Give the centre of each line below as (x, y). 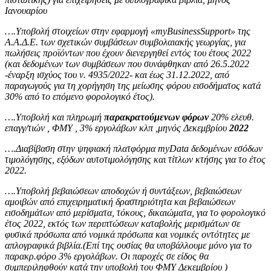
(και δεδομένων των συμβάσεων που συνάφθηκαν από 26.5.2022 (127, 64)
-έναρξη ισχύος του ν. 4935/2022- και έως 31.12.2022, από (117, 74)
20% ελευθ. (231, 117)
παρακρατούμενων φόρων (156, 117)
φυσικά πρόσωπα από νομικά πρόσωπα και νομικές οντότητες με (127, 234)
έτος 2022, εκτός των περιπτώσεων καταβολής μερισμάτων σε (122, 223)
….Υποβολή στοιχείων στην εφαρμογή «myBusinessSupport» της (128, 31)
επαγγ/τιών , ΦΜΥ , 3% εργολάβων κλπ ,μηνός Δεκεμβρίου (116, 128)
